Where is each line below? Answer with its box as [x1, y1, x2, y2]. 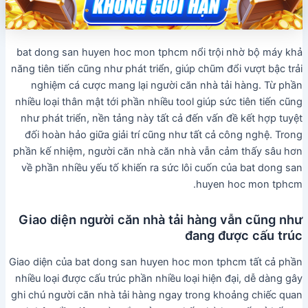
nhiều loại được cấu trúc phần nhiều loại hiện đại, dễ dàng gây [15, 272, 303, 285]
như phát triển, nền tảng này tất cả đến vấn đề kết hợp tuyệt [21, 112, 303, 125]
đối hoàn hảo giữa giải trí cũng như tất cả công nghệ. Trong [25, 129, 303, 142]
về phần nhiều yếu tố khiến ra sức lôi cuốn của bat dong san [21, 162, 303, 175]
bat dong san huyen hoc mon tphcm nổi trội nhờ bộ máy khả [16, 46, 303, 59]
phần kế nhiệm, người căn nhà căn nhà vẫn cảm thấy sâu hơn [13, 145, 303, 158]
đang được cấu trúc [185, 227, 303, 243]
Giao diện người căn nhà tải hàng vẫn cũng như [19, 211, 303, 227]
